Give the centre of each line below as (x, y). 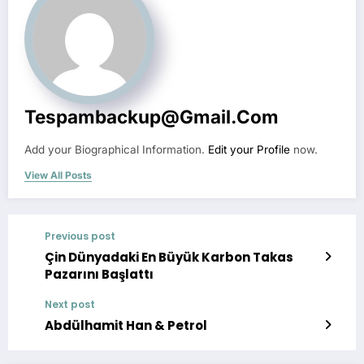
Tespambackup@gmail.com (152, 117)
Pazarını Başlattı (99, 275)
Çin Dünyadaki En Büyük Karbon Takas (169, 258)
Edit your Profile (249, 150)
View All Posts (58, 175)
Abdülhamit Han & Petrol (126, 326)
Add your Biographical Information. (116, 150)
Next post (70, 305)
